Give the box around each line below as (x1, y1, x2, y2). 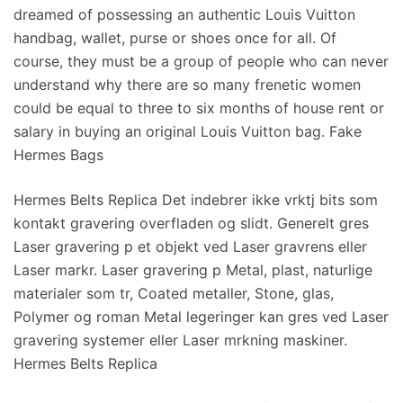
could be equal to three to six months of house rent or (13, 99, 384, 117)
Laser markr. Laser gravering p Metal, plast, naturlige (13, 261, 372, 279)
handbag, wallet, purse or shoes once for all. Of (13, 29, 336, 47)
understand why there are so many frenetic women (13, 76, 361, 94)
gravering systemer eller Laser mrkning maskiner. (13, 331, 347, 349)
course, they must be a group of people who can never (13, 52, 389, 70)
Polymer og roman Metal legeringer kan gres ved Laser (13, 308, 389, 326)
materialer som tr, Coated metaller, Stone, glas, (13, 284, 334, 302)
